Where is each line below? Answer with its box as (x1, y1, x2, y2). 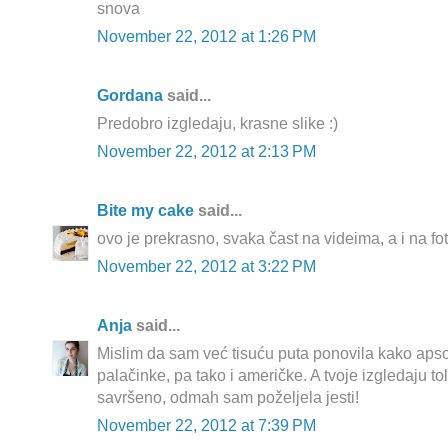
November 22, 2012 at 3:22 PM (97, 258, 316, 276)
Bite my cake (97, 202, 194, 220)
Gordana (97, 87, 163, 105)
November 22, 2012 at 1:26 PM (97, 28, 316, 46)
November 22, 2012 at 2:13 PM (97, 143, 316, 161)
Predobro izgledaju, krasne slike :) (97, 115, 338, 133)
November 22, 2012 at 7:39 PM (97, 417, 316, 435)
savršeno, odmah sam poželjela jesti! (97, 389, 359, 407)
